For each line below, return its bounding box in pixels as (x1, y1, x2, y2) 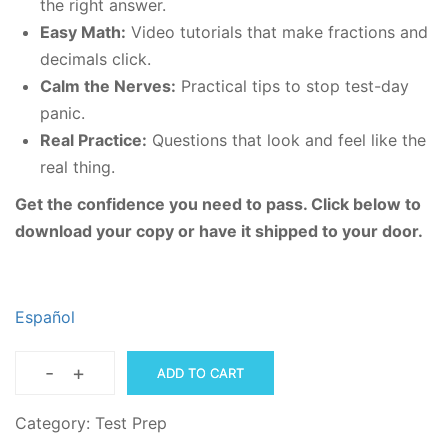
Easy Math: (40, 22, 126, 43)
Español (15, 307, 75, 328)
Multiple (63, 374, 127, 395)
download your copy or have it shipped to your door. (15, 221, 423, 242)
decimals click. (40, 49, 151, 70)
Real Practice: (40, 130, 147, 151)
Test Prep (95, 413, 167, 434)
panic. (40, 103, 85, 124)
